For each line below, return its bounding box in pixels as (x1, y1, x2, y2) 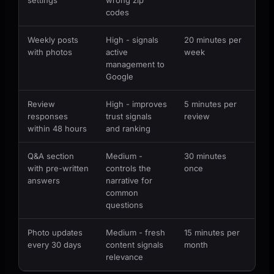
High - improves (106, 98, 168, 109)
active (106, 46, 128, 57)
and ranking (106, 123, 151, 133)
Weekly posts (28, 34, 79, 45)
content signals (106, 239, 164, 250)
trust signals (106, 111, 152, 121)
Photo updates (28, 227, 83, 237)
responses (28, 111, 68, 121)
